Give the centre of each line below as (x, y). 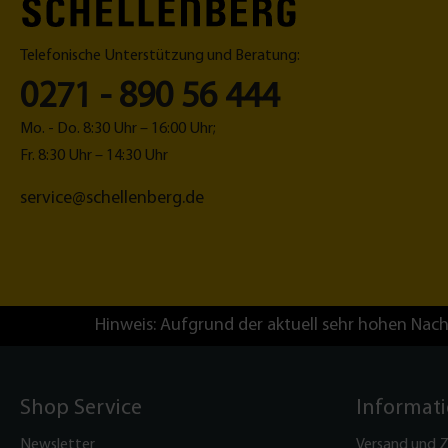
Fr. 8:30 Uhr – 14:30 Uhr (94, 155)
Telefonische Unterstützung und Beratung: (160, 55)
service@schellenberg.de (112, 198)
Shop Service (81, 408)
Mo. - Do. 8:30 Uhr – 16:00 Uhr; (118, 128)
